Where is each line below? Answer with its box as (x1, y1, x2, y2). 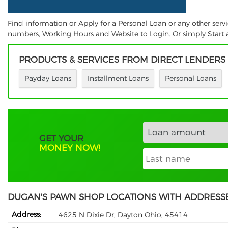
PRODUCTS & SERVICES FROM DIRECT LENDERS (19, 54, 225, 65)
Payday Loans (24, 74, 71, 83)
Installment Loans (88, 74, 149, 83)
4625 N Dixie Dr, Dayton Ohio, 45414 (59, 210, 188, 219)
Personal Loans (165, 74, 216, 83)
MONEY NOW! (39, 142, 100, 153)
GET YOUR (39, 133, 84, 144)
